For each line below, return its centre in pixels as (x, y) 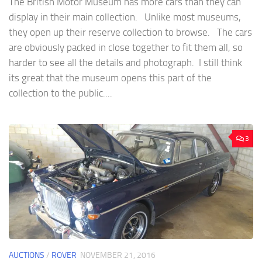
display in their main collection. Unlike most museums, (125, 17)
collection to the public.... (61, 93)
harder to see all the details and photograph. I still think (127, 62)
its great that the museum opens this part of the (110, 77)
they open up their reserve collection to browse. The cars (130, 32)
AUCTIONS (27, 256)
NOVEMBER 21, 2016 (118, 256)
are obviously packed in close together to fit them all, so (126, 47)
